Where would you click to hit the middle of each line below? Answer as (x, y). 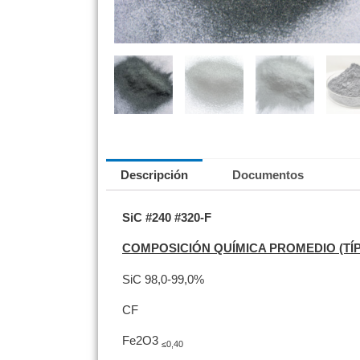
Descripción (154, 175)
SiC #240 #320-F (167, 218)
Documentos (268, 175)
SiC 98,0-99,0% (163, 279)
